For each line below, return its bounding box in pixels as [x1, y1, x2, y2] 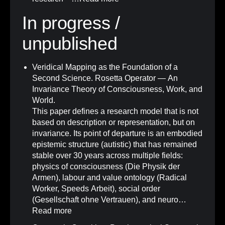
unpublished [22, 33, 118, 54]
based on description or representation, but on [32, 118, 195, 127]
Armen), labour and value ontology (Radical [32, 173, 187, 182]
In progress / [22, 13, 120, 34]
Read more [32, 206, 72, 215]
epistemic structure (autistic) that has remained [32, 140, 197, 149]
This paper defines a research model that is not [32, 107, 198, 116]
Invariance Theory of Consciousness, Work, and [32, 85, 202, 94]
